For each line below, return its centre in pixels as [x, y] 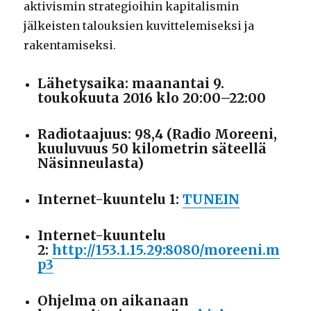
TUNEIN [211, 199]
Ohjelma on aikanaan [114, 300]
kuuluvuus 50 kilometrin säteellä [152, 148]
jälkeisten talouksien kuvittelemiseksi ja [139, 25]
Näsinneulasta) [91, 163]
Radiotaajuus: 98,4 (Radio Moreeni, [158, 134]
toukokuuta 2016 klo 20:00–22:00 [152, 98]
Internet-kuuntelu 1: [110, 199]
